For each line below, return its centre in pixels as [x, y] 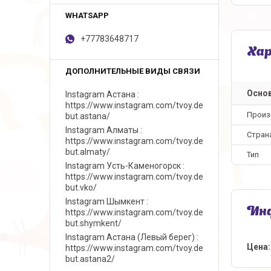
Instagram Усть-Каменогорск [123, 166]
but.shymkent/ [93, 223]
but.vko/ [81, 188]
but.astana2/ [90, 259]
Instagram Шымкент [105, 201]
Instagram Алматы [102, 130]
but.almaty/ [88, 152]
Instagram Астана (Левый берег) [130, 237]
